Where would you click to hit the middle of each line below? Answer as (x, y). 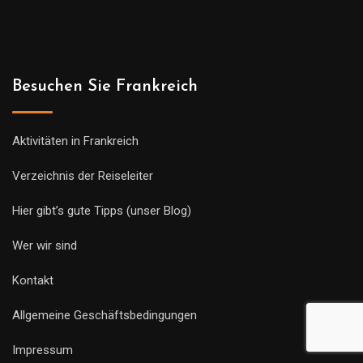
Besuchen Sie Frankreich (105, 87)
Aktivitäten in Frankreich (75, 141)
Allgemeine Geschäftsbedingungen (105, 316)
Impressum (43, 350)
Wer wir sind (45, 246)
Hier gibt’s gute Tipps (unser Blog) (102, 211)
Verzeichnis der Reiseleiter (83, 176)
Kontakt (33, 281)
